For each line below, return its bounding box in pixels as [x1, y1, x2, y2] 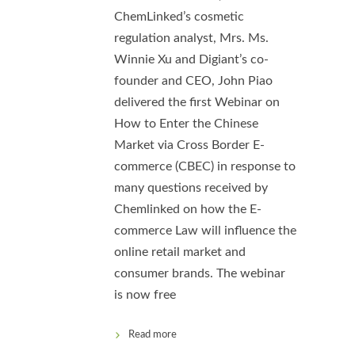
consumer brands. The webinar [114, 267, 285, 281]
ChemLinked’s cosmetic [114, 10, 244, 24]
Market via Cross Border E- [114, 139, 265, 152]
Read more [128, 330, 177, 341]
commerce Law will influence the [114, 224, 296, 238]
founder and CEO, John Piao [114, 74, 273, 88]
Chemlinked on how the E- [114, 203, 261, 216]
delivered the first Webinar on [114, 96, 280, 109]
